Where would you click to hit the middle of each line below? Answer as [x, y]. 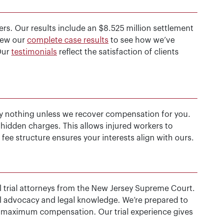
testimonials [34, 52]
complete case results [68, 40]
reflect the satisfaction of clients [118, 52]
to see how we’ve [142, 40]
